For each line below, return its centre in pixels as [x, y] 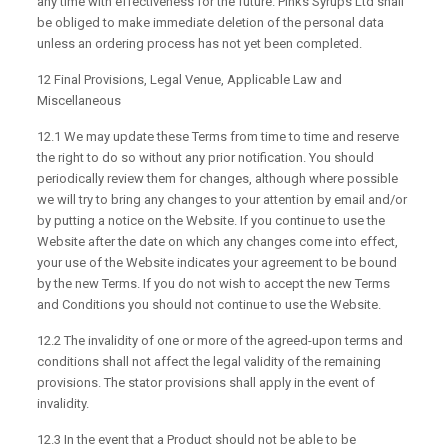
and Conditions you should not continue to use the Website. [209, 305]
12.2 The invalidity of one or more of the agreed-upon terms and [220, 341]
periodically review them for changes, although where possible [218, 179]
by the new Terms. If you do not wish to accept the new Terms [214, 284]
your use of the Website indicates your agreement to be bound [217, 263]
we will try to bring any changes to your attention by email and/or [222, 200]
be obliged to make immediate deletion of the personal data [211, 23]
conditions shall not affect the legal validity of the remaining [209, 362]
